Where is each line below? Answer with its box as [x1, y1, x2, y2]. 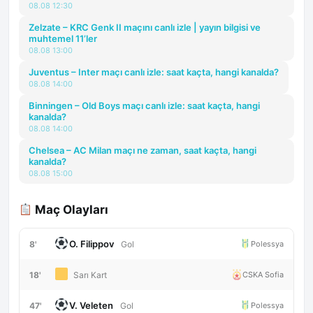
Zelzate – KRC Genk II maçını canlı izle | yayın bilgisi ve [29, 22, 261, 33]
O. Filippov [68, 238, 114, 249]
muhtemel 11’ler [29, 33, 97, 44]
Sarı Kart [73, 270, 107, 280]
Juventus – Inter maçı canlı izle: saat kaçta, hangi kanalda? [29, 66, 279, 78]
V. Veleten [68, 300, 113, 311]
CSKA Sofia [242, 269, 284, 279]
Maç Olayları [32, 203, 109, 217]
